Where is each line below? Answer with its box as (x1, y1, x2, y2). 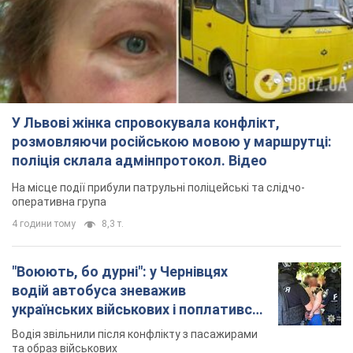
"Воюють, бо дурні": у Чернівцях (12, 263, 228, 281)
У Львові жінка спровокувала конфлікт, (12, 114, 280, 132)
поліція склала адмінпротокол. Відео (12, 152, 267, 169)
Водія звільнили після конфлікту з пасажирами (12, 328, 258, 341)
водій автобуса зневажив (12, 282, 186, 299)
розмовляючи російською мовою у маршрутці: (12, 133, 332, 150)
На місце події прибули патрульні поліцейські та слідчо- (12, 181, 305, 195)
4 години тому (12, 218, 76, 230)
